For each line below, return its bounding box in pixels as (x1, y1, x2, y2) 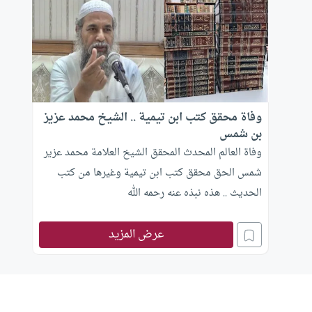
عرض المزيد (108, 224, 164, 246)
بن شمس (219, 124, 262, 146)
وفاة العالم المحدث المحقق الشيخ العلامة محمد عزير (44, 143, 262, 163)
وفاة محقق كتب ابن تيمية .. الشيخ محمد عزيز (44, 107, 262, 129)
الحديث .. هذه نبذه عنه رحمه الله (127, 184, 262, 203)
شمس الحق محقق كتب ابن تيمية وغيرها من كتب (57, 164, 262, 183)
